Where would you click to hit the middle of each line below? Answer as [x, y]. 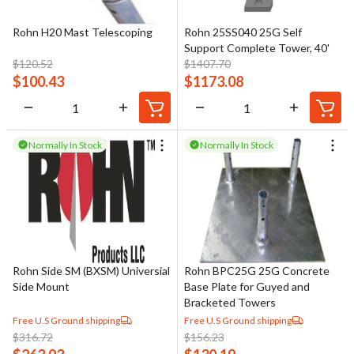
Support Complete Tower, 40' [256, 48]
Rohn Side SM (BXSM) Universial [91, 271]
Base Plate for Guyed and [247, 287]
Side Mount [41, 287]
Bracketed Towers [230, 303]
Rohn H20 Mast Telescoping [83, 32]
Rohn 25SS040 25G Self [243, 32]
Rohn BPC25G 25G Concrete [256, 271]
